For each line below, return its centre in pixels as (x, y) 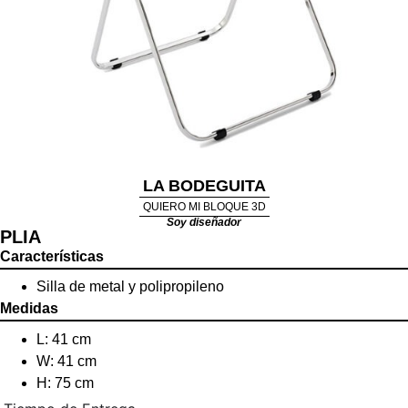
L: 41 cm (64, 339)
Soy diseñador (204, 222)
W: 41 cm (66, 361)
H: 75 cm (65, 382)
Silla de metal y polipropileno (130, 287)
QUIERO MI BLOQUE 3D (204, 206)
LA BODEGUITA (204, 185)
